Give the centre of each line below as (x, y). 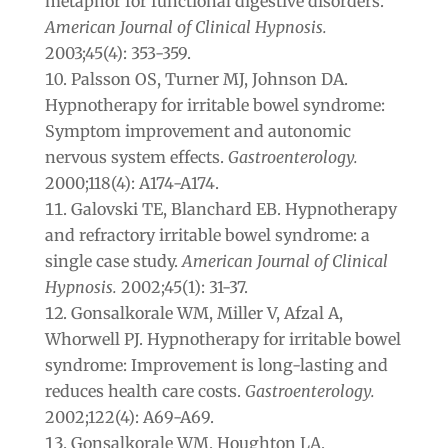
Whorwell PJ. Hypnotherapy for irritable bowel (222, 338)
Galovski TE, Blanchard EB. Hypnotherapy (233, 208)
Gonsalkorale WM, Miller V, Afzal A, (206, 312)
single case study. (113, 260)
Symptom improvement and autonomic (197, 130)
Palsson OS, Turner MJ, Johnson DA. (209, 78)
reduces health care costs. (144, 390)
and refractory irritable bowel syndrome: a (207, 234)
